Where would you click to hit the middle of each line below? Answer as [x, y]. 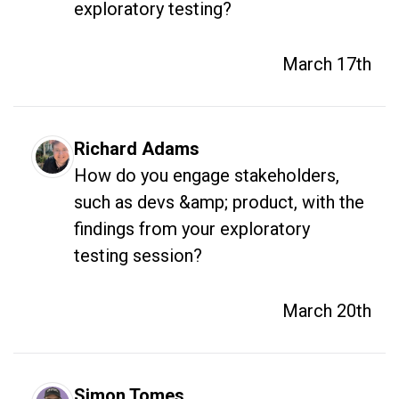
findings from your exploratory [192, 228]
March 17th [327, 64]
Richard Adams [137, 148]
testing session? [138, 255]
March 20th [327, 310]
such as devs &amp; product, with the [219, 202]
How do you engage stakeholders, [207, 175]
